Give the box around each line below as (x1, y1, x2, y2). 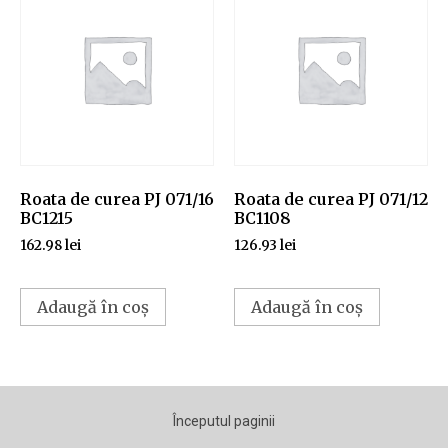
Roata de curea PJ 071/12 (234, 189, 428, 210)
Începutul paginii (173, 412, 275, 429)
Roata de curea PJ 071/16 (20, 189, 214, 210)
